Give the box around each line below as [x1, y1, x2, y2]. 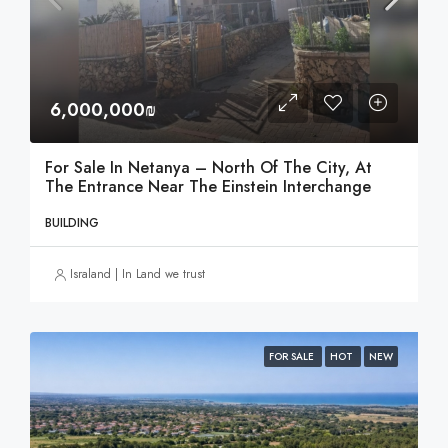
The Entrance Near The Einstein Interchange [45, 175, 371, 198]
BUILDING [45, 214, 99, 232]
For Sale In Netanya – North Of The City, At [45, 156, 372, 179]
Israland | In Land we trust [70, 265, 205, 283]
